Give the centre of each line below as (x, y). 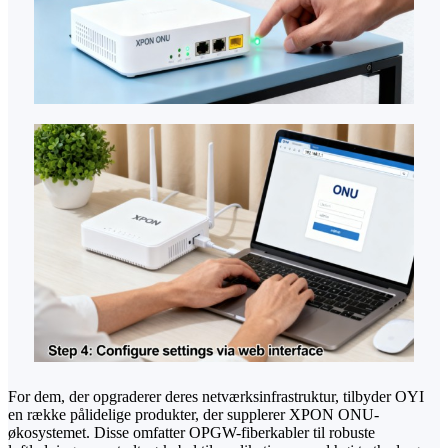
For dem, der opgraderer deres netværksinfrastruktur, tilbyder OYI (216, 396)
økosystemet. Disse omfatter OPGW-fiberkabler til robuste (191, 432)
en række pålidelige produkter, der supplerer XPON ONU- (193, 414)
